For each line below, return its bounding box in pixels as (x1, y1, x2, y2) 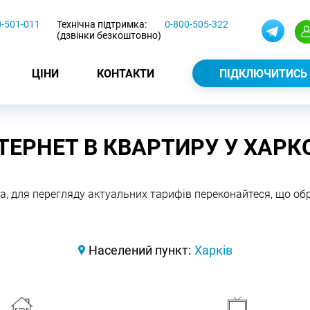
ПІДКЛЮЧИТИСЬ (219, 67, 307, 80)
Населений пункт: (88, 243, 191, 257)
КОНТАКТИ (97, 66, 154, 80)
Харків (194, 243, 232, 257)
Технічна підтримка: (57, 19, 147, 30)
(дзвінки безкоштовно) (57, 30, 161, 41)
